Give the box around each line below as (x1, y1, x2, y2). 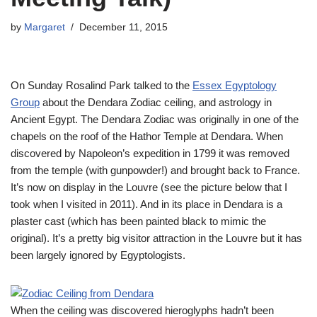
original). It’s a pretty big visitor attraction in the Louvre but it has (11, 232, 302, 244)
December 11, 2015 (79, 22, 168, 33)
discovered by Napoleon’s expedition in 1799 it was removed (11, 147, 289, 159)
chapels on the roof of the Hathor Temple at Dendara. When (11, 130, 283, 142)
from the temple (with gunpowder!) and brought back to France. (11, 164, 300, 176)
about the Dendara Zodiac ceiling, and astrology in (40, 96, 272, 108)
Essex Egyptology (192, 79, 277, 91)
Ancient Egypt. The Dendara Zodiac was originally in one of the (11, 113, 299, 125)
